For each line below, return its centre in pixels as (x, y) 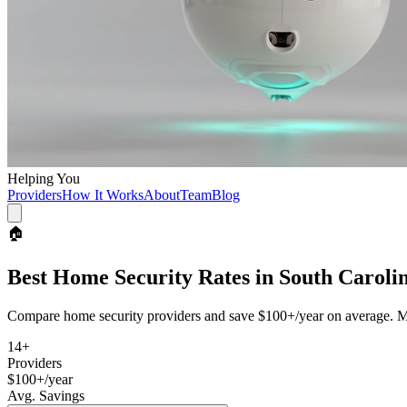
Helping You (44, 179)
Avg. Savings (46, 395)
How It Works (103, 195)
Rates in (236, 277)
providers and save (199, 315)
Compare (35, 315)
